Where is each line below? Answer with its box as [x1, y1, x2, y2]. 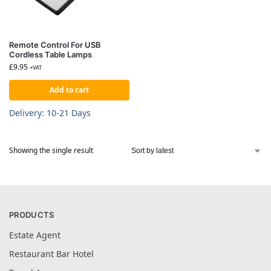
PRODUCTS [9, 210, 54, 220]
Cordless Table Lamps [9, 50, 92, 59]
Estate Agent [9, 229, 60, 241]
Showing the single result [9, 145, 93, 156]
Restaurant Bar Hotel [9, 247, 94, 260]
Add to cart [50, 85, 89, 95]
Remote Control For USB [9, 40, 101, 50]
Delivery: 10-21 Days [9, 106, 91, 119]
